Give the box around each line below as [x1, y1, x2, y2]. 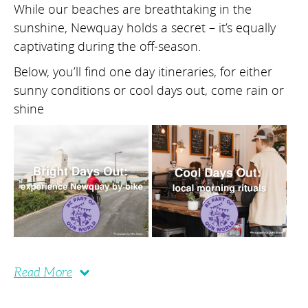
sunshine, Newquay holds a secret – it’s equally [14, 19, 276, 36]
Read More [14, 265, 72, 280]
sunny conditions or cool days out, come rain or [14, 82, 284, 99]
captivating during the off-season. [14, 38, 201, 55]
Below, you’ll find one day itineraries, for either [14, 63, 272, 80]
